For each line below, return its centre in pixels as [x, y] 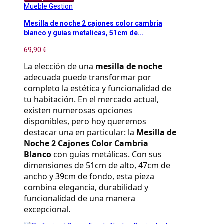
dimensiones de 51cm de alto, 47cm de [97, 165]
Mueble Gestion [48, 6]
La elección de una [60, 66]
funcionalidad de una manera [80, 198]
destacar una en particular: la [80, 132]
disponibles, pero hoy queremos [85, 121]
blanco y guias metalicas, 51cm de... [84, 33]
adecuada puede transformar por [88, 77]
